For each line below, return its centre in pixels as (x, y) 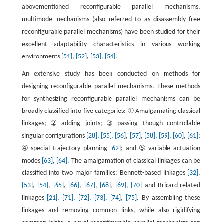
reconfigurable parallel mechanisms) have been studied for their (111, 32)
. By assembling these (168, 198)
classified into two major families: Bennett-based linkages (105, 173)
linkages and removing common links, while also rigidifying (111, 211)
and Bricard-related (171, 186)
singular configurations (54, 136)
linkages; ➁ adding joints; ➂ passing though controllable (111, 124)
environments (41, 57)
